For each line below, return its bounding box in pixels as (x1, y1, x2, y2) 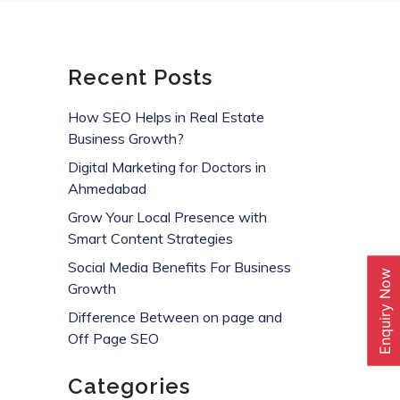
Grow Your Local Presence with (68, 208, 267, 226)
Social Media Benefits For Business (68, 258, 291, 276)
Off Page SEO (68, 329, 159, 347)
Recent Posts (68, 64, 212, 90)
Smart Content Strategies (68, 229, 233, 247)
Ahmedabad (68, 179, 146, 197)
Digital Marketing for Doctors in (68, 158, 266, 176)
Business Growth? (68, 129, 184, 147)
